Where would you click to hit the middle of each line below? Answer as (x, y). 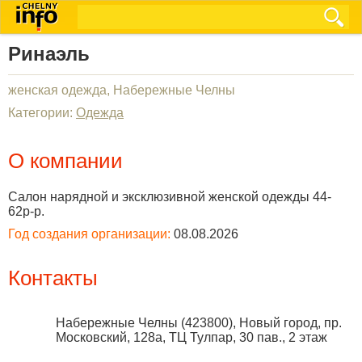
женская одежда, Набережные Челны (122, 90)
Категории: (42, 113)
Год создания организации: (89, 234)
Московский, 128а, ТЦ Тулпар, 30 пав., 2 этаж (192, 337)
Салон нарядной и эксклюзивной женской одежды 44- (170, 197)
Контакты (53, 278)
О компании (65, 161)
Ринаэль (49, 54)
